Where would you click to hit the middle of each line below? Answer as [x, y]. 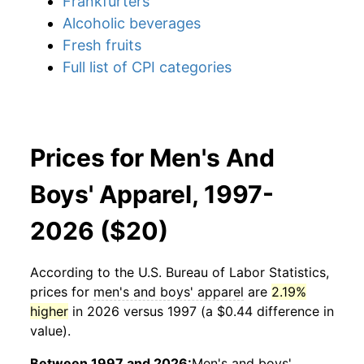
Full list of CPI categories [147, 67]
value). [50, 331]
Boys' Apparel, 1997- [152, 194]
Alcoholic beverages [132, 23]
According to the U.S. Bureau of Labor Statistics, [180, 272]
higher [49, 311]
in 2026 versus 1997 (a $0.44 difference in [201, 311]
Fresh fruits [102, 45]
